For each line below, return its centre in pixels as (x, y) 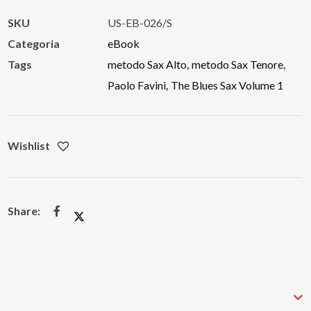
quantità (27, 93)
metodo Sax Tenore (238, 64)
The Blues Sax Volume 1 (227, 85)
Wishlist (29, 145)
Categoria (34, 43)
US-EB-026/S (140, 23)
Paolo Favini (137, 85)
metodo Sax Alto (148, 64)
